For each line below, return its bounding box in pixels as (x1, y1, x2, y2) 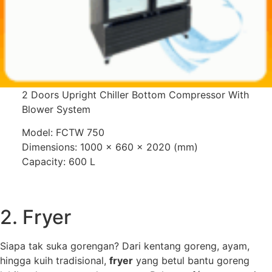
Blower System (21, 103, 90, 115)
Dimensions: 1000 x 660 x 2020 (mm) (21, 140, 198, 153)
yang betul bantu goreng (133, 254, 250, 267)
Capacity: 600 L (21, 155, 95, 168)
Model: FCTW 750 (21, 126, 104, 138)
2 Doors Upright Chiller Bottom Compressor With (21, 88, 249, 101)
